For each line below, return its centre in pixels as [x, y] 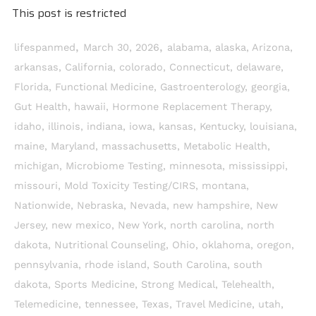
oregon [274, 245]
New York [141, 226]
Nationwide [42, 206]
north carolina [205, 226]
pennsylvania [46, 265]
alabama [188, 48]
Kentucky [221, 127]
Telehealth [247, 285]
